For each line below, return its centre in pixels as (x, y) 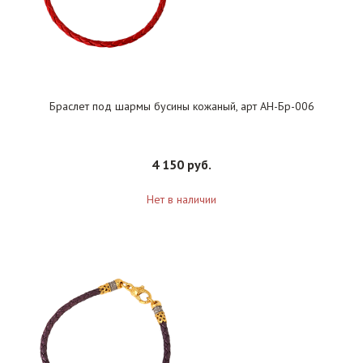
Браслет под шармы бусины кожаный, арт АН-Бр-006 (181, 107)
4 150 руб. (181, 165)
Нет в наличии (181, 200)
